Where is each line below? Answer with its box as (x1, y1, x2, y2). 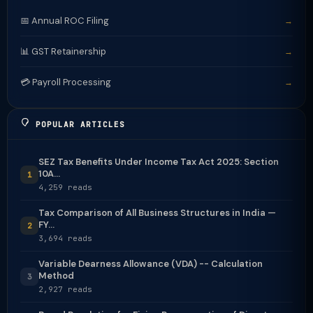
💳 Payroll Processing (20, 76, 111, 88)
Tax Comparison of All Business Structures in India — (38, 207, 276, 219)
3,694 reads (38, 233, 92, 243)
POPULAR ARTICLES (30, 119, 125, 129)
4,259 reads (38, 182, 92, 192)
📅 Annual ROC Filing (20, 14, 109, 27)
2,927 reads (38, 284, 92, 294)
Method (38, 270, 74, 282)
